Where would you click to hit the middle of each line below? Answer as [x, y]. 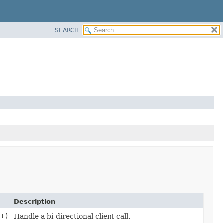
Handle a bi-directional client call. [72, 216]
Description [34, 201]
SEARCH [67, 30]
